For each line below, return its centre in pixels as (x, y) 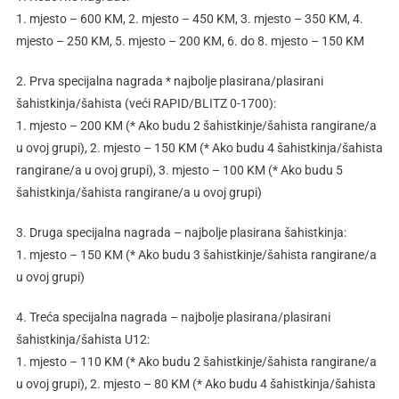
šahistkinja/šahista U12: (82, 340)
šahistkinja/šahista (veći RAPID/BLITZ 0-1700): (146, 104)
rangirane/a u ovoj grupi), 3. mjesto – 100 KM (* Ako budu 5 (179, 171)
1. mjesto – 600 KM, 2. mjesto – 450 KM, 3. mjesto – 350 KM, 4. (189, 19)
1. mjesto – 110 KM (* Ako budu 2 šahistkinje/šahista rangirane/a (196, 362)
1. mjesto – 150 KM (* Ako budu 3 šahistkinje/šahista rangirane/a (196, 255)
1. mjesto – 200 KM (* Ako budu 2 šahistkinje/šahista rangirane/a (196, 126)
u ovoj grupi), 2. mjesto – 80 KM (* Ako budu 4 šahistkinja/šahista (195, 384)
